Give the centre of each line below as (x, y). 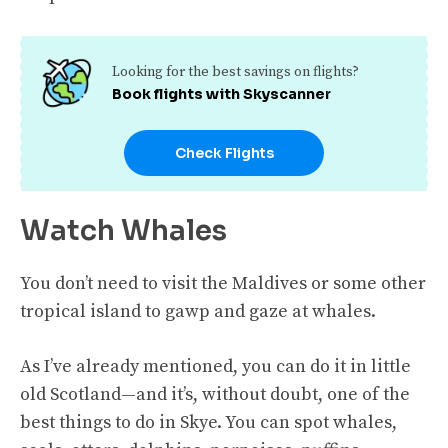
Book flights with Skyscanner (221, 93)
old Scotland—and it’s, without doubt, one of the (215, 394)
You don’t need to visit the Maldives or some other (223, 283)
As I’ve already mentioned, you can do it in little (215, 366)
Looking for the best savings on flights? (235, 71)
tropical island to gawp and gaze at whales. (198, 311)
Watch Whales (123, 230)
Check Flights (224, 152)
